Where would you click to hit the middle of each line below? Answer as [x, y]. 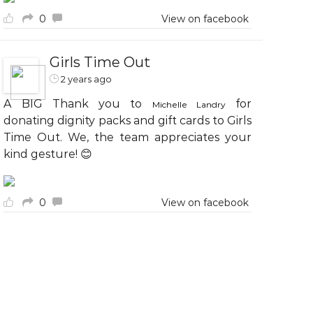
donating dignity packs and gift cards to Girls [128, 121]
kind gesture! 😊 [48, 154]
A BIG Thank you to [78, 104]
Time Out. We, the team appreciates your [128, 137]
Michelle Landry [189, 104]
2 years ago [87, 79]
